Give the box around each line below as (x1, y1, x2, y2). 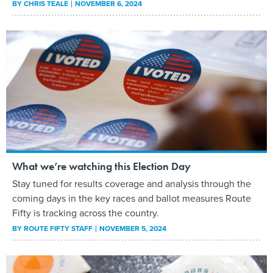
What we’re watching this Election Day (12, 158, 191, 173)
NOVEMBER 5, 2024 (99, 222, 166, 234)
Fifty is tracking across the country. (12, 205, 159, 220)
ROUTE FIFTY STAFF (24, 222, 93, 234)
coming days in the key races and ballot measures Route (12, 191, 251, 205)
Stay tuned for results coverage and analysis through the (12, 176, 251, 191)
